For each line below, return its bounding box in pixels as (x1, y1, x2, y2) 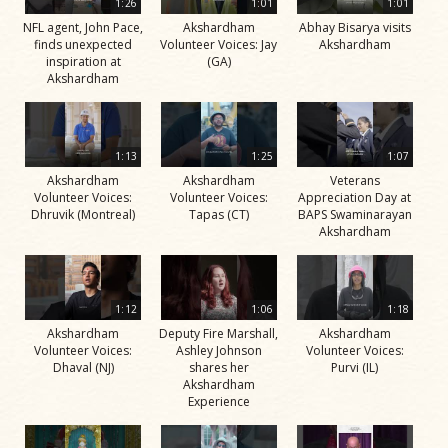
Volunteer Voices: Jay (160, 35, 278, 53)
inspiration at (45, 52, 121, 70)
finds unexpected (34, 35, 132, 53)
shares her (188, 359, 249, 377)
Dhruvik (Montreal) (31, 206, 135, 224)
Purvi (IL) (331, 359, 379, 377)
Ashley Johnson (175, 342, 262, 360)
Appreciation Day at (298, 189, 412, 207)
